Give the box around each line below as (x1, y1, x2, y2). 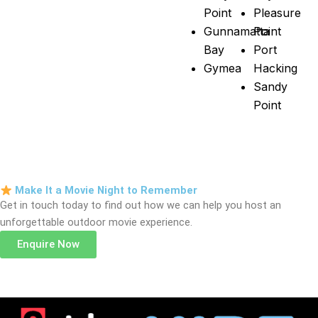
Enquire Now (133, 238, 196, 251)
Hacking (253, 61, 297, 76)
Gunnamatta (204, 24, 270, 39)
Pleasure (253, 6, 301, 21)
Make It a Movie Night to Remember (11, 184, 197, 197)
